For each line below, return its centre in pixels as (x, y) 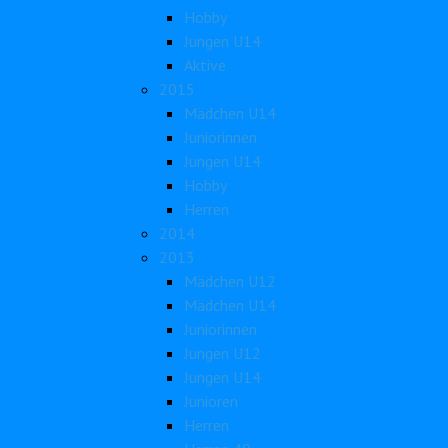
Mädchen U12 (230, 281)
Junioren (211, 401)
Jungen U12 (222, 353)
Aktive (205, 65)
